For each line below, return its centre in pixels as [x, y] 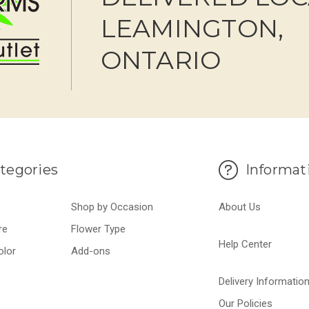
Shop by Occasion [112, 207]
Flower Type [99, 229]
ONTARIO [161, 60]
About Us [240, 207]
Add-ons [91, 251]
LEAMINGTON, [192, 28]
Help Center [245, 245]
